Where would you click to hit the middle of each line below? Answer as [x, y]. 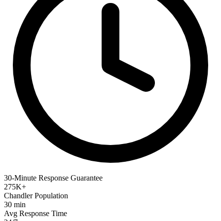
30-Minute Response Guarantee [53, 178]
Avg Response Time [36, 213]
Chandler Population [36, 195]
